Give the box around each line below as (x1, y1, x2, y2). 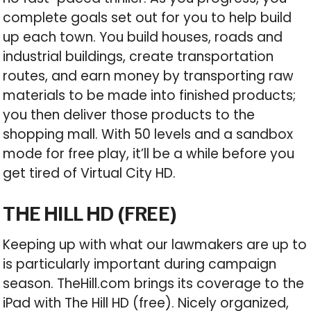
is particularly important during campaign (3, 255, 277, 274)
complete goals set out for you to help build (3, 8, 292, 28)
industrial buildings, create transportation (3, 47, 274, 67)
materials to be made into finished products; (3, 86, 296, 106)
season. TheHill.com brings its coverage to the (3, 274, 305, 294)
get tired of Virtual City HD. (3, 164, 176, 183)
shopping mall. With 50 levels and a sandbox (3, 125, 294, 144)
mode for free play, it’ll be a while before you (3, 144, 295, 164)
